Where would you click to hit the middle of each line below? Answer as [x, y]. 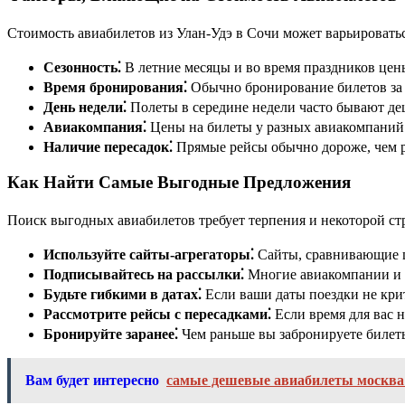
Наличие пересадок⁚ [108, 146]
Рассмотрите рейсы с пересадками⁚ [157, 315]
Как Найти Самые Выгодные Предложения [179, 183]
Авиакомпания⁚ [95, 127]
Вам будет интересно [92, 381]
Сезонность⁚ [82, 67]
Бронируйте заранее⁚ [111, 334]
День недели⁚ [85, 107]
